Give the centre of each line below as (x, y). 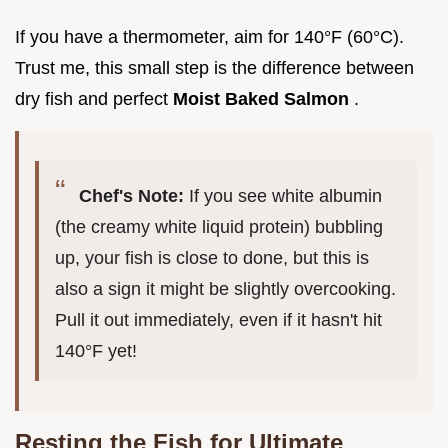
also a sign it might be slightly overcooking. (225, 288)
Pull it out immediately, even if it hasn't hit (218, 319)
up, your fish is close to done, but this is (212, 257)
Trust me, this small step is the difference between (214, 67)
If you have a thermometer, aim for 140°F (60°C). (209, 36)
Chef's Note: (131, 195)
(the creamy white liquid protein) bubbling (219, 226)
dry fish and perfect (94, 98)
